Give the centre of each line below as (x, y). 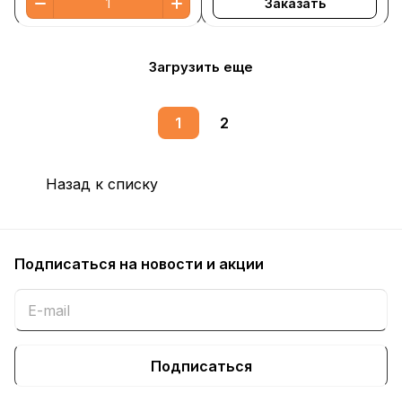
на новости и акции (192, 264)
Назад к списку (102, 184)
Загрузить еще (201, 66)
